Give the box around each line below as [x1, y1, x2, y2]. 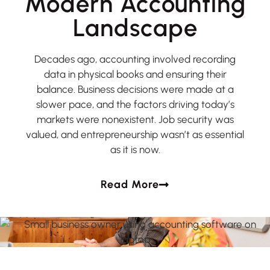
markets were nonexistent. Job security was [36, 113, 234, 125]
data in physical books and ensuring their [43, 67, 227, 80]
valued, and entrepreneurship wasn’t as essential [26, 128, 244, 140]
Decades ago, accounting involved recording [34, 52, 236, 65]
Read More [101, 178, 159, 192]
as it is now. [110, 143, 160, 155]
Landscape [72, 13, 198, 42]
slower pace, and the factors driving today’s [36, 98, 234, 110]
